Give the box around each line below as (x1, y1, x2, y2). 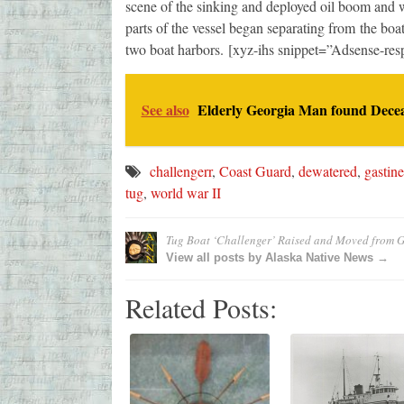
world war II (150, 183, 221, 203)
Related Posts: (124, 289, 277, 326)
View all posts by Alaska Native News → (165, 251, 389, 265)
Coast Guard (218, 161, 291, 181)
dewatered (298, 161, 357, 181)
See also (141, 99, 189, 121)
